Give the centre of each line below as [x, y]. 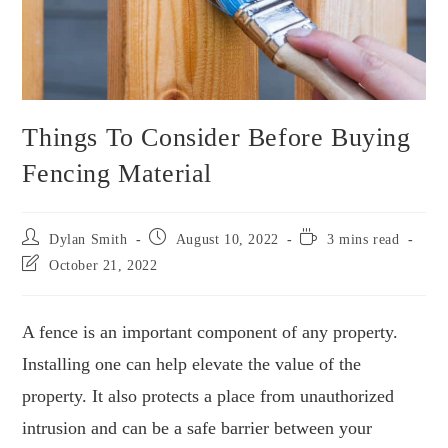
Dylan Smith [88, 239]
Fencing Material [117, 173]
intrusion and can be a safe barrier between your [197, 427]
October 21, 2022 [103, 265]
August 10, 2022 [227, 239]
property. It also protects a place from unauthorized [208, 395]
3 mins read [363, 239]
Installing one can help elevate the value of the [192, 363]
